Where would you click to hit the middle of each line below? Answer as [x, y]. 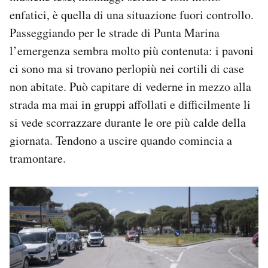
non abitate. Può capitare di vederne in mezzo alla [130, 86]
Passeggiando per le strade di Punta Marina [115, 32]
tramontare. [38, 158]
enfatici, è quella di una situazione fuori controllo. [132, 14]
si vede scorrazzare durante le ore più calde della [128, 122]
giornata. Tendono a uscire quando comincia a [121, 140]
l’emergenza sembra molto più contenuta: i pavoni [132, 50]
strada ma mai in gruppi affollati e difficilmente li [130, 104]
